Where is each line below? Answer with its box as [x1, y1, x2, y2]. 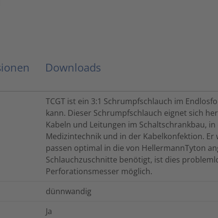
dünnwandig [46, 185, 91, 197]
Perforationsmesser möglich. [46, 165, 152, 177]
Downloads [45, 59, 101, 74]
